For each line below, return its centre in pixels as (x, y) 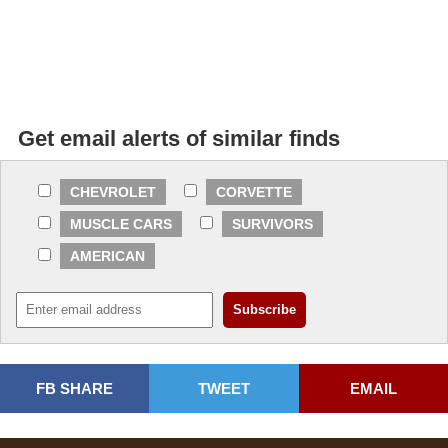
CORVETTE (254, 192)
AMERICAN (107, 256)
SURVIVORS (272, 224)
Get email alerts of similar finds (179, 139)
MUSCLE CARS (121, 224)
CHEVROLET (113, 192)
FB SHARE (75, 389)
